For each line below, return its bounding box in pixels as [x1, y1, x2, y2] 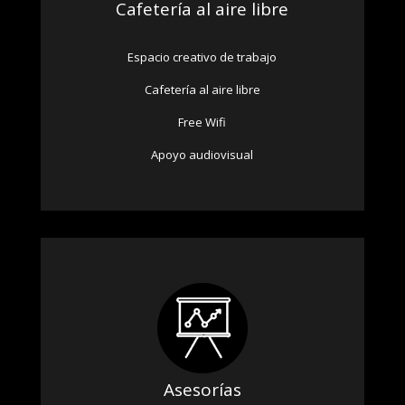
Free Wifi [178, 113, 227, 130]
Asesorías [163, 377, 241, 401]
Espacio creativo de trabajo [127, 48, 278, 65]
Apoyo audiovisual [151, 146, 254, 163]
